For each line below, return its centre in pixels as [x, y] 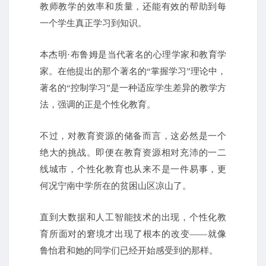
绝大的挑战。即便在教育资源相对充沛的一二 [133, 153]
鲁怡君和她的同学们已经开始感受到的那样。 [129, 251]
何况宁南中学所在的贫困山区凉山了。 [115, 186]
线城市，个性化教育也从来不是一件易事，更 [133, 170]
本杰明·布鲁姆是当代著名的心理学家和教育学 [133, 55]
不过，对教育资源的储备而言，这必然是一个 [133, 136]
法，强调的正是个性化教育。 [98, 105]
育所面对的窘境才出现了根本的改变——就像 [133, 234]
